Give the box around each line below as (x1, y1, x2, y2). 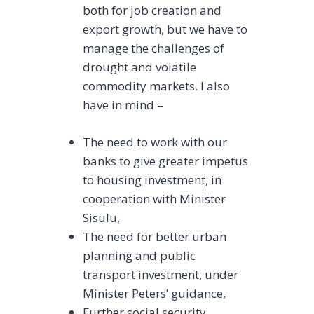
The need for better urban (83, 228, 227, 245)
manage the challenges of (83, 40, 225, 57)
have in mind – (83, 97, 164, 114)
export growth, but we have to (83, 21, 248, 38)
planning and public (83, 247, 196, 264)
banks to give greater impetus (83, 152, 249, 169)
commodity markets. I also (83, 78, 231, 95)
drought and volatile (83, 59, 197, 76)
